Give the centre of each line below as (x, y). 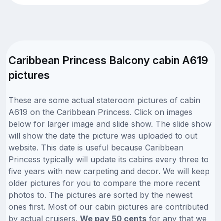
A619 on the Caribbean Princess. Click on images (100, 112)
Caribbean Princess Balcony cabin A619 (108, 60)
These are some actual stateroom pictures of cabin (104, 100)
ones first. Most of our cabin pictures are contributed (108, 206)
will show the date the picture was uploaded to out (103, 135)
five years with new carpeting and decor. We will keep (109, 171)
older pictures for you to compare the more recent (104, 183)
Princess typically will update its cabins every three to (109, 159)
